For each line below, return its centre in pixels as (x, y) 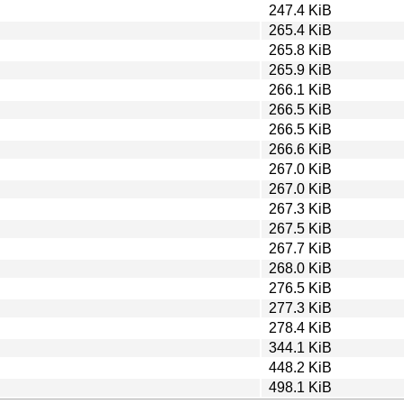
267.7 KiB (300, 248)
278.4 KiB (300, 327)
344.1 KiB (300, 347)
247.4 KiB (300, 10)
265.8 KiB (300, 50)
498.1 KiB (300, 387)
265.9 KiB (300, 69)
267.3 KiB (300, 208)
